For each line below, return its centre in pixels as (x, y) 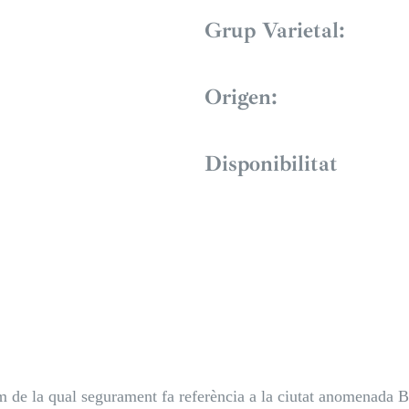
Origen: (241, 97)
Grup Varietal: (275, 31)
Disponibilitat (271, 164)
